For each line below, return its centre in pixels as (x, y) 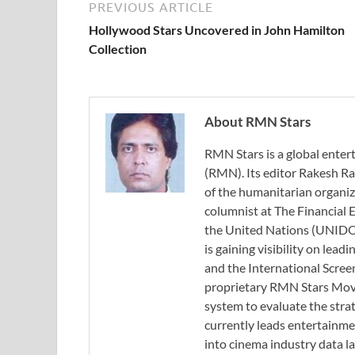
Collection (118, 48)
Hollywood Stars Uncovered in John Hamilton (217, 29)
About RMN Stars (258, 121)
